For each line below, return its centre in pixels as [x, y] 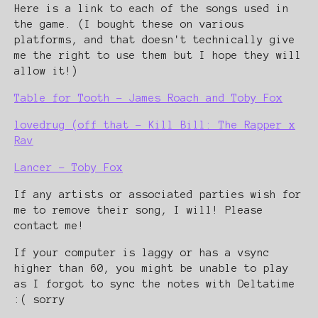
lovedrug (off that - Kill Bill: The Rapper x [155, 125]
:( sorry [40, 300]
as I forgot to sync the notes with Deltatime [155, 284]
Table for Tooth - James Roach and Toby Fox [148, 98]
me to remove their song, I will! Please [139, 210]
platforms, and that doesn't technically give [155, 40]
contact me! [49, 226]
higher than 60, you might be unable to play [152, 268]
